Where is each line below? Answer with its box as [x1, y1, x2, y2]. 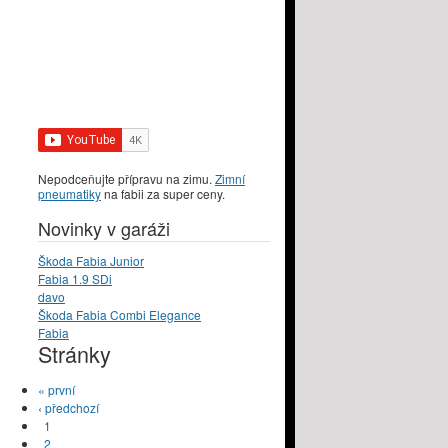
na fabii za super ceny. [101, 185, 225, 203]
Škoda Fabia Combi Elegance [38, 306, 201, 324]
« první [38, 381, 75, 399]
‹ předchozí [38, 399, 99, 417]
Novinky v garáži [38, 215, 170, 242]
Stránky [38, 338, 111, 370]
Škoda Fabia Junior [38, 252, 144, 270]
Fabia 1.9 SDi [38, 270, 112, 288]
